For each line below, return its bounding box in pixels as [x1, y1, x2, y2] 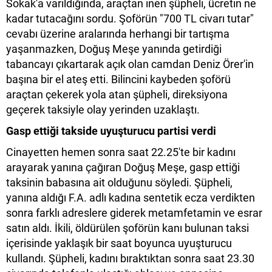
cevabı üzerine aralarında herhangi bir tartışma [6, 27, 229, 41]
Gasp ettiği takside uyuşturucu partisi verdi [6, 124, 216, 138]
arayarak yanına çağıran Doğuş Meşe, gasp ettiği [6, 161, 240, 174]
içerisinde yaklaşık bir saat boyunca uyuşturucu [6, 237, 232, 250]
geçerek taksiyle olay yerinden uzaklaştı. [6, 103, 200, 117]
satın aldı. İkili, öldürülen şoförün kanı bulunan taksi [6, 222, 249, 235]
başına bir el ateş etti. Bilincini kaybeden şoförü [6, 73, 231, 86]
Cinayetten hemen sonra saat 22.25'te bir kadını [6, 146, 236, 159]
